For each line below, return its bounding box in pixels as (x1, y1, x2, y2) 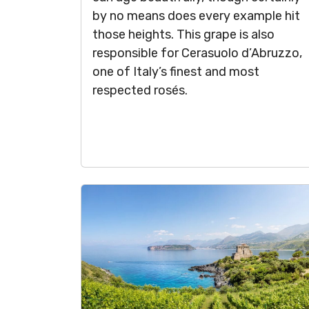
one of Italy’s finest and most (92, 64, 259, 79)
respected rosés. (92, 83, 188, 98)
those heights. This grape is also (92, 27, 275, 42)
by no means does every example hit (92, 8, 300, 23)
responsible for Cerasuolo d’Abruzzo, (92, 46, 302, 61)
